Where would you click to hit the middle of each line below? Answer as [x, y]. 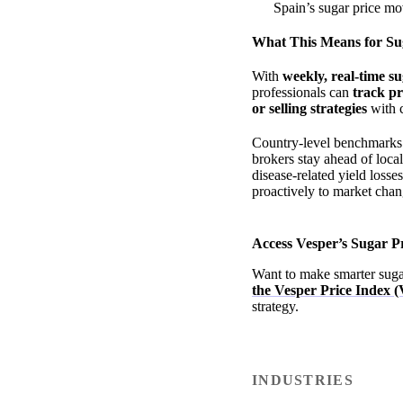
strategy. [275, 307]
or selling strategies [309, 109]
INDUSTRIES [303, 381]
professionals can [302, 93]
